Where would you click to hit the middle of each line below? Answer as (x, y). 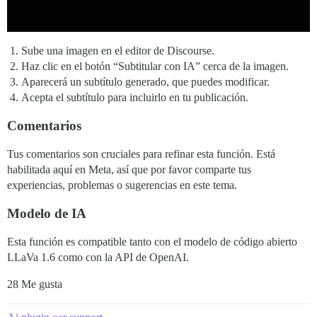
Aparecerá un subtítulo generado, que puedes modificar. (145, 82)
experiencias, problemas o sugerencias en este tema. (122, 185)
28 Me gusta (35, 284)
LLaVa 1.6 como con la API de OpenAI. (98, 258)
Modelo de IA (47, 214)
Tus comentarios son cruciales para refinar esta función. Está (141, 154)
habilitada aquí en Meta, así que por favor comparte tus (129, 170)
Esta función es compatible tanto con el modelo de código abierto (152, 242)
